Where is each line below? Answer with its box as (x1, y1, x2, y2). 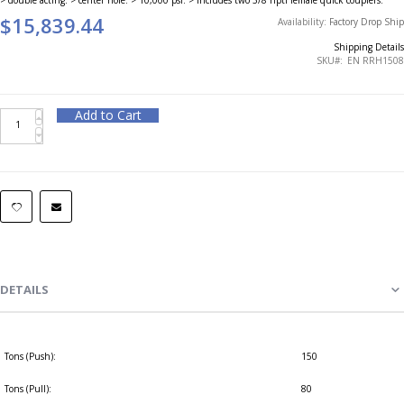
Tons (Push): (5, 349, 56, 363)
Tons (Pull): (5, 381, 51, 395)
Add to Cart (74, 106, 142, 124)
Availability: (278, 14, 329, 28)
